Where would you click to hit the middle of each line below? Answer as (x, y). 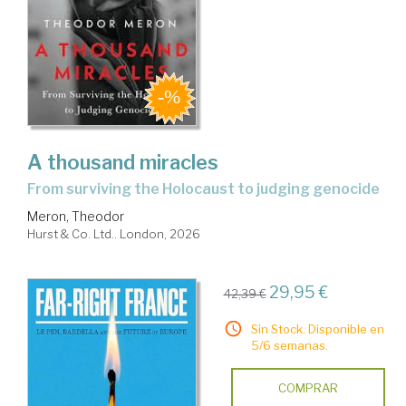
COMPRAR (308, 387)
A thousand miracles (123, 162)
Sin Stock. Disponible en (317, 329)
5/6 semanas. (289, 345)
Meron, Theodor (76, 216)
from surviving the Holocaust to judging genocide (208, 188)
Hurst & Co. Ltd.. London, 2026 (114, 233)
